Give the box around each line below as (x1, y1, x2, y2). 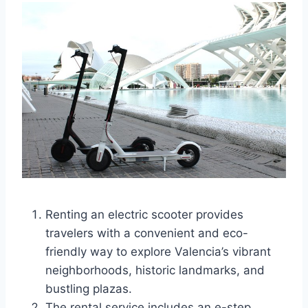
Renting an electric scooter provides (45, 208, 243, 221)
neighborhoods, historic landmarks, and (45, 263, 265, 277)
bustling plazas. (45, 282, 132, 296)
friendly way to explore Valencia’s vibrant (45, 245, 271, 258)
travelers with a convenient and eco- (45, 226, 248, 240)
